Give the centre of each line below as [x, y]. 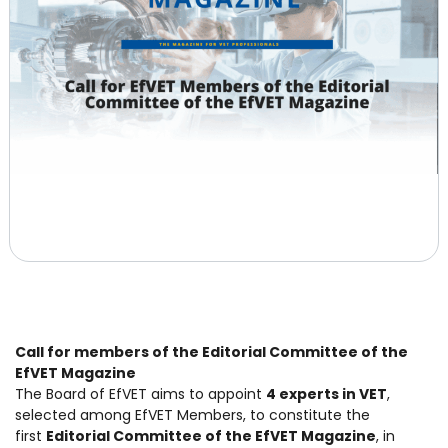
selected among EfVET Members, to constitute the [192, 414]
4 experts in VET [326, 393]
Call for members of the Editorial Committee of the [211, 351]
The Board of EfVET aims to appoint [140, 393]
